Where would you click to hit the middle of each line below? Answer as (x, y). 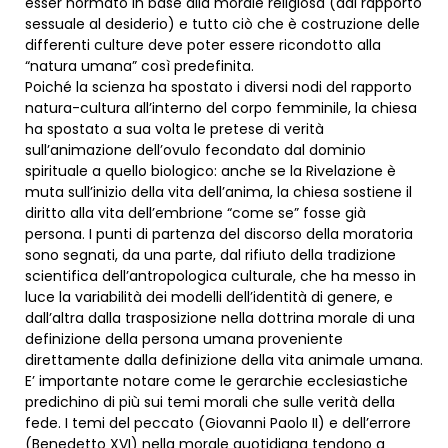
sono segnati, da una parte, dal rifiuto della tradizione (210, 255)
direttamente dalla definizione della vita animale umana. (224, 360)
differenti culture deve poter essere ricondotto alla (203, 45)
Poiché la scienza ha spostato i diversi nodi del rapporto (218, 87)
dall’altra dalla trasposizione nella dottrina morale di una (220, 318)
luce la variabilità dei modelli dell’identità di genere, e (209, 297)
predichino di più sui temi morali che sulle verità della (210, 402)
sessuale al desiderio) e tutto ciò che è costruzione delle (222, 24)
